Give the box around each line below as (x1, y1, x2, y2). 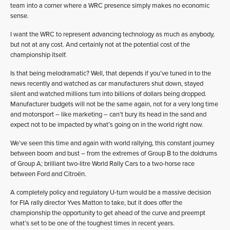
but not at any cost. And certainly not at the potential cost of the (10, 40, 190, 49)
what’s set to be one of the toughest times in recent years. (10, 219, 175, 227)
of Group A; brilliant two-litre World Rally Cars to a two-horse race (10, 159, 195, 168)
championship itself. (10, 50, 67, 59)
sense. (10, 11, 29, 20)
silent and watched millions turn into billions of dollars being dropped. (10, 89, 206, 98)
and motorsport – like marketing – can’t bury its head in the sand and (10, 110, 206, 119)
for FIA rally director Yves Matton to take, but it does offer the (10, 198, 182, 207)
